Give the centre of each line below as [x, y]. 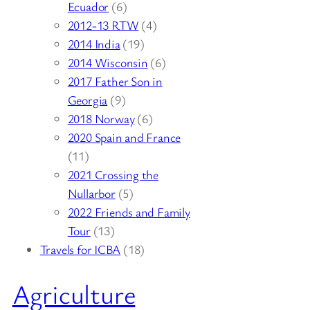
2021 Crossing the [113, 174]
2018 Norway [101, 118]
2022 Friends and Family [129, 211]
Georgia [88, 99]
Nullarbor [91, 193]
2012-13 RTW [103, 25]
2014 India [94, 43]
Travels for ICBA [80, 249]
